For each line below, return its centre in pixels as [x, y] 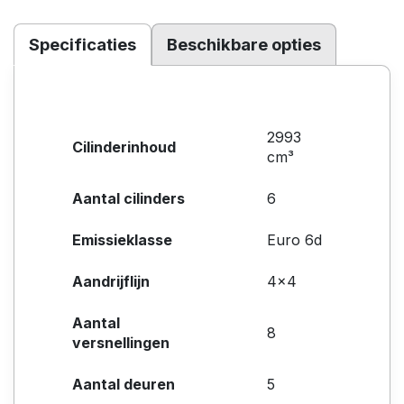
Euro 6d [294, 239]
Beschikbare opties [244, 44]
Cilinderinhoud [124, 147]
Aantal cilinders [129, 198]
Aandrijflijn [111, 281]
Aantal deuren [124, 384]
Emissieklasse [122, 239]
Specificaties [83, 44]
